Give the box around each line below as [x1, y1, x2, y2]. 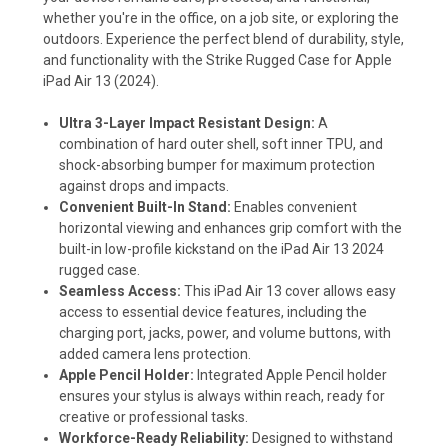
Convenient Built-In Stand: [59, 198, 232, 215]
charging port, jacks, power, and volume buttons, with [59, 324, 392, 341]
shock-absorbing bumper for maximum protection [59, 156, 376, 173]
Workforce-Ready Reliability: [59, 429, 250, 446]
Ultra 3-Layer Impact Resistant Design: [59, 114, 316, 131]
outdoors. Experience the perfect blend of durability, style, [43, 30, 404, 47]
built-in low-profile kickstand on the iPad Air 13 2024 [59, 240, 385, 257]
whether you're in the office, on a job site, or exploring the [43, 9, 399, 26]
